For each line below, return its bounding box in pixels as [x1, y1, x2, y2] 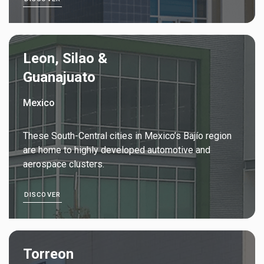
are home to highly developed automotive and [23, 144, 210, 156]
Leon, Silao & [23, 49, 107, 67]
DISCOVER [24, 190, 61, 199]
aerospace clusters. [23, 158, 104, 170]
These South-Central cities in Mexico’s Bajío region [23, 130, 232, 141]
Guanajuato [23, 68, 95, 85]
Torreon [23, 245, 74, 262]
